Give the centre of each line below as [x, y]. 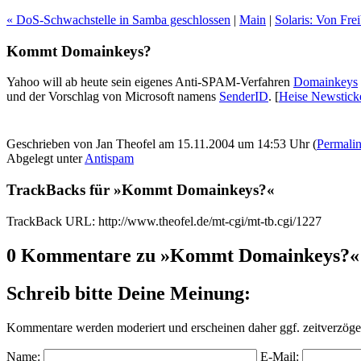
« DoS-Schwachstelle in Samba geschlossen [118, 20]
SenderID [244, 97]
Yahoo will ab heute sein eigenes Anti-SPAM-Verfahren [150, 82]
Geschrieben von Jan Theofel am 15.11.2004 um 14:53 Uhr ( [162, 144]
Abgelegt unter [46, 159]
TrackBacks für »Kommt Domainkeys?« [141, 190]
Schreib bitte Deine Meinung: [129, 293]
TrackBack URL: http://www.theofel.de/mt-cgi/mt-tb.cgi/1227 [164, 221]
